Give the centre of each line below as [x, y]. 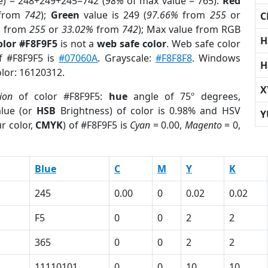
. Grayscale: [127, 58]
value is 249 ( [113, 15]
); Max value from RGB [189, 29]
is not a [77, 44]
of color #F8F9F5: [60, 96]
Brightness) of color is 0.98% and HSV [148, 111]
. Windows [216, 58]
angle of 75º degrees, [184, 96]
